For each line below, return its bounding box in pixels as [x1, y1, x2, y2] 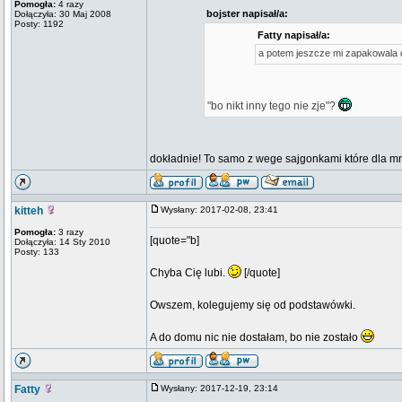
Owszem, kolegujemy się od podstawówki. [150, 299, 355, 311]
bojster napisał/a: [205, 8, 288, 19]
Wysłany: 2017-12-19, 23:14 [161, 383, 286, 393]
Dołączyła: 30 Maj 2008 [14, 9, 111, 19]
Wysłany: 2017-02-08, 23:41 [161, 205, 286, 214]
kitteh [14, 205, 43, 217]
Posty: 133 [14, 247, 59, 257]
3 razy [56, 227, 83, 237]
